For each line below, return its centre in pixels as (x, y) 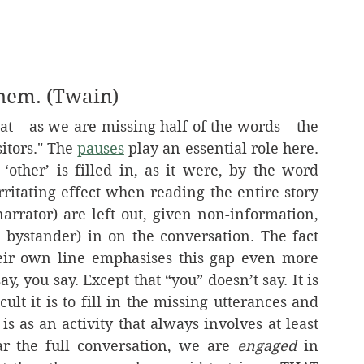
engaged (267, 346)
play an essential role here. (221, 148)
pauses (100, 148)
